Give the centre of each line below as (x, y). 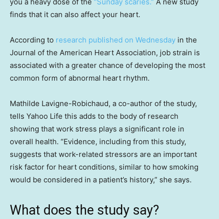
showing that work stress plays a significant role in (97, 129)
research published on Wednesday (116, 40)
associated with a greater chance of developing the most (108, 65)
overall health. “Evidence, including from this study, (98, 141)
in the (186, 40)
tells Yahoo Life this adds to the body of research (94, 116)
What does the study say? (85, 210)
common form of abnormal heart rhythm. (80, 78)
